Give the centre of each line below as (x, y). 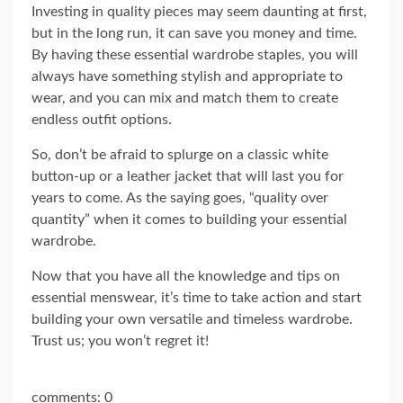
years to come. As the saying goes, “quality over (180, 197)
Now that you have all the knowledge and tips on (186, 276)
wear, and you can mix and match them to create (185, 98)
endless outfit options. (102, 119)
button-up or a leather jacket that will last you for (188, 176)
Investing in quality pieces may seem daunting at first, (199, 11)
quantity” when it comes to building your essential (189, 219)
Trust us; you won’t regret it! (120, 340)
